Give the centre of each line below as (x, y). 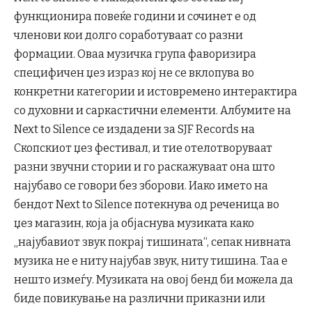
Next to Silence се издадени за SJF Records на (134, 130)
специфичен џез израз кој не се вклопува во (134, 73)
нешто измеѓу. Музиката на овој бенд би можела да (154, 280)
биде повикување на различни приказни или (140, 299)
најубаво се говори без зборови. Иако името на (141, 186)
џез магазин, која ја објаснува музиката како (134, 224)
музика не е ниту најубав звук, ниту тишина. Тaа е (151, 261)
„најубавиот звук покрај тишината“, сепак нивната (153, 242)
